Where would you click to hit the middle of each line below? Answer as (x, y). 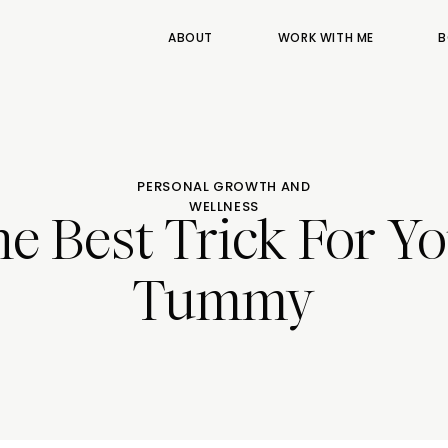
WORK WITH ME (326, 37)
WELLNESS (224, 206)
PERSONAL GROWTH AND (224, 186)
